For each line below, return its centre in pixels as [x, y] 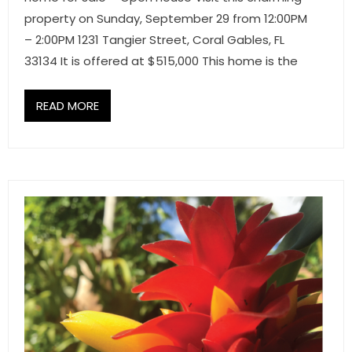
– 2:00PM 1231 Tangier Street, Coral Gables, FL [154, 40]
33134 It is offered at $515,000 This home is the [161, 61]
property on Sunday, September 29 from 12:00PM [166, 18]
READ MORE [68, 106]
